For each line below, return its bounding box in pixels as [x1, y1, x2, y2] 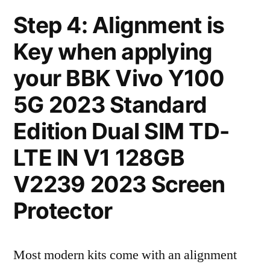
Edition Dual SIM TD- [13, 118, 230, 145]
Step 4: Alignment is [13, 11, 225, 39]
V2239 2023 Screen [13, 171, 225, 198]
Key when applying [13, 38, 213, 65]
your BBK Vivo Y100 [13, 64, 225, 92]
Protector [13, 197, 113, 224]
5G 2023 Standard [13, 91, 207, 118]
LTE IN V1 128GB [13, 144, 184, 171]
